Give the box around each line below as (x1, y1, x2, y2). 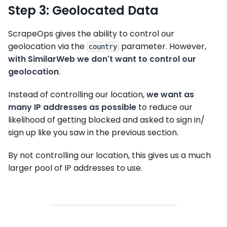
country (89, 43, 117, 51)
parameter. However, (119, 41, 206, 53)
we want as (146, 89, 194, 101)
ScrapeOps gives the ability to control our (8, 28, 174, 40)
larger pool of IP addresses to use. (8, 162, 142, 174)
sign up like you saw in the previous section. (8, 127, 178, 139)
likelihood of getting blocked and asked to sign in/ (8, 114, 205, 126)
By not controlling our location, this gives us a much (8, 149, 211, 162)
